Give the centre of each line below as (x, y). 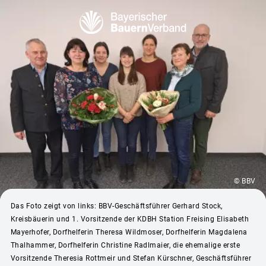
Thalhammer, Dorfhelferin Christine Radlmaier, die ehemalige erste (125, 245)
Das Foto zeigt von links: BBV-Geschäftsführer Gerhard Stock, (116, 206)
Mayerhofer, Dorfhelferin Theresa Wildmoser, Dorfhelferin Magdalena (129, 232)
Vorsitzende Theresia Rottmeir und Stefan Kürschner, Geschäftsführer (131, 258)
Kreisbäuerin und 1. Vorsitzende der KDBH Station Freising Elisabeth (129, 219)
